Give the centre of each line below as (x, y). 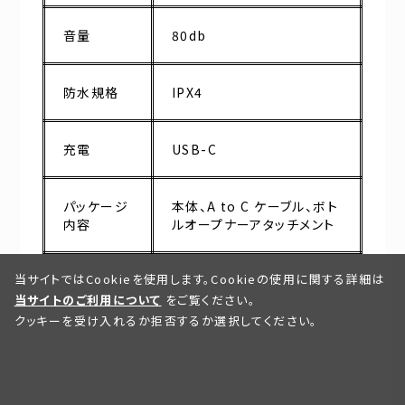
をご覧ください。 (209, 299)
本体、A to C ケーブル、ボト (255, 206)
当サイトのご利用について (88, 299)
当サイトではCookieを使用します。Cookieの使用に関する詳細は (200, 278)
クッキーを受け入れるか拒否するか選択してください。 (166, 320)
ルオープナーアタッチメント (254, 224)
